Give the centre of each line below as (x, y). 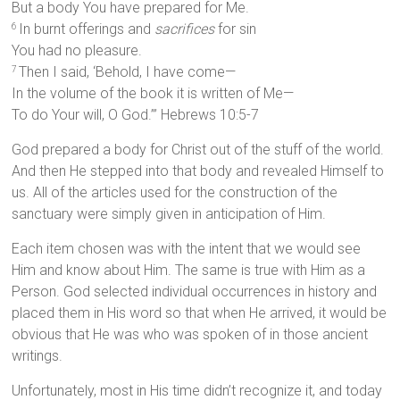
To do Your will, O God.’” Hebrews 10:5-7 (136, 115)
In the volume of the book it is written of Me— (153, 94)
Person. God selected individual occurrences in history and (195, 292)
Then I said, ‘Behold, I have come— (128, 72)
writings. (37, 356)
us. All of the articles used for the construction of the (175, 193)
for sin (236, 29)
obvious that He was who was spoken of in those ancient (190, 335)
